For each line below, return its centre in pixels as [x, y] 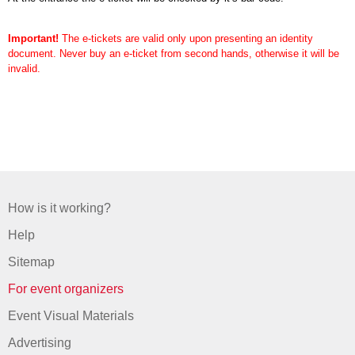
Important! [33, 38]
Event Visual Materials [71, 316]
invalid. [24, 69]
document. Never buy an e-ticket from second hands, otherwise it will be [174, 53]
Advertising [40, 343]
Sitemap [31, 262]
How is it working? [59, 208]
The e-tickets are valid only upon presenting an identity [186, 38]
